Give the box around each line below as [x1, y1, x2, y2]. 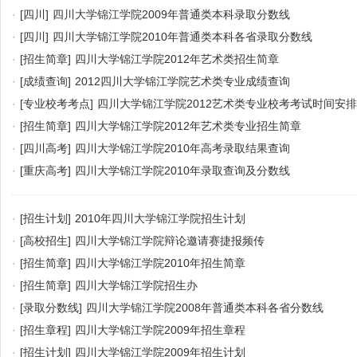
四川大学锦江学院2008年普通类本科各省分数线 [86, 301, 324, 314]
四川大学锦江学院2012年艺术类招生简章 [75, 53, 279, 65]
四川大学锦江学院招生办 [75, 279, 198, 292]
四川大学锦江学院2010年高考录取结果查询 [75, 142, 290, 155]
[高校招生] [20, 234, 71, 247]
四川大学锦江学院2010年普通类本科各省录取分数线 [53, 30, 312, 43]
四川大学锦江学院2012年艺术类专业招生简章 [75, 120, 301, 132]
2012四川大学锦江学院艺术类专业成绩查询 [75, 75, 290, 88]
